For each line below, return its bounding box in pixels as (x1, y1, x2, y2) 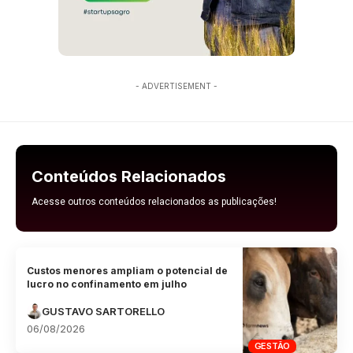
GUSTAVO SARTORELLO (42, 304, 165, 318)
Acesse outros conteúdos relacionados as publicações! (32, 196, 277, 208)
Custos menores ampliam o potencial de (27, 264, 229, 277)
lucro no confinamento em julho (27, 277, 188, 290)
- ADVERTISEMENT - (136, 81, 217, 91)
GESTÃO (254, 340, 291, 351)
